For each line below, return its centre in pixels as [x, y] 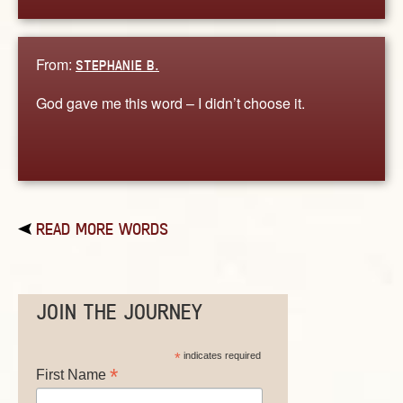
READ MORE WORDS [102, 229]
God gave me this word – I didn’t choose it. [170, 103]
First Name [73, 375]
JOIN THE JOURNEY [119, 312]
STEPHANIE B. [117, 65]
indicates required [220, 356]
